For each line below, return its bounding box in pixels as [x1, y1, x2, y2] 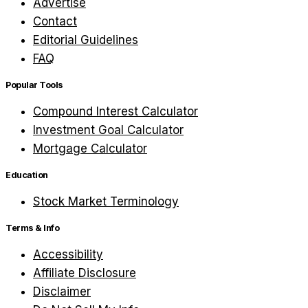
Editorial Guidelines [33, 33, 138, 47]
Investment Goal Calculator [33, 123, 184, 137]
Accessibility [33, 247, 103, 262]
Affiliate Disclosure [33, 266, 136, 280]
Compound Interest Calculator [33, 104, 198, 119]
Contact [33, 14, 77, 29]
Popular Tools [5, 80, 63, 91]
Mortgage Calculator [33, 142, 147, 156]
